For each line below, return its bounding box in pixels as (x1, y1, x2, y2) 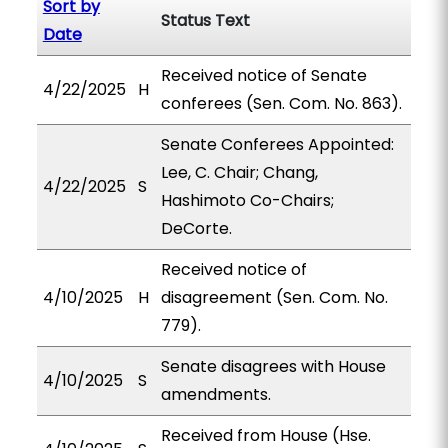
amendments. (160, 383, 271, 406)
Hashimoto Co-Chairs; (160, 189, 334, 212)
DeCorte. (160, 217, 232, 240)
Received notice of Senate (160, 64, 367, 87)
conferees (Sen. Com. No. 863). (160, 92, 402, 115)
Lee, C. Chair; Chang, (160, 161, 318, 184)
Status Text (160, 9, 250, 32)
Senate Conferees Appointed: (160, 133, 394, 156)
